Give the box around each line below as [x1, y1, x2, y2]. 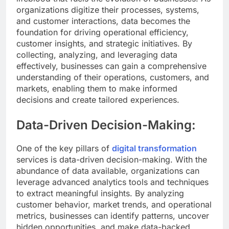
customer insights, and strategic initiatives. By [16, 38, 192, 49]
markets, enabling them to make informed [16, 83, 177, 94]
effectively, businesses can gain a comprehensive [16, 60, 207, 71]
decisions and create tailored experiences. [16, 94, 179, 105]
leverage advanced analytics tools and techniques [16, 176, 209, 187]
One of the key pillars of [16, 143, 112, 153]
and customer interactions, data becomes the [16, 15, 190, 26]
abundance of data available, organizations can [16, 165, 199, 176]
